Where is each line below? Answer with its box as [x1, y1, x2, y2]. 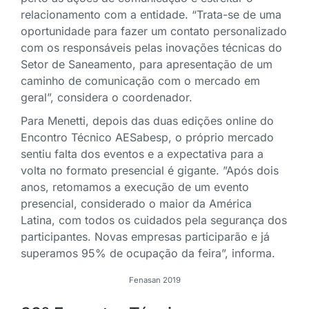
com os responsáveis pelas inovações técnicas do [21, 41, 282, 55]
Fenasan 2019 [128, 275, 181, 286]
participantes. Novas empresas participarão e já [21, 230, 270, 244]
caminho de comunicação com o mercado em [21, 74, 260, 88]
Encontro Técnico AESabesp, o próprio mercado [21, 130, 274, 145]
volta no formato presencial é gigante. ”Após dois [21, 163, 279, 178]
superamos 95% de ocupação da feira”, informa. [21, 246, 275, 261]
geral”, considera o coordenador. [21, 90, 192, 105]
